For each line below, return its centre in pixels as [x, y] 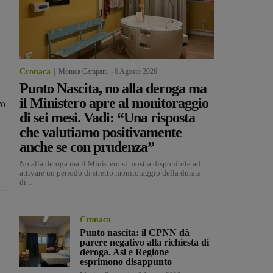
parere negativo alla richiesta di [145, 243]
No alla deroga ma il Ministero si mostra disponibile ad [110, 164]
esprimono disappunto [126, 262]
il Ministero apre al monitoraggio [114, 103]
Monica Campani [83, 72]
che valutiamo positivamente [101, 133]
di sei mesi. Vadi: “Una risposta [107, 118]
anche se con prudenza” [87, 147]
